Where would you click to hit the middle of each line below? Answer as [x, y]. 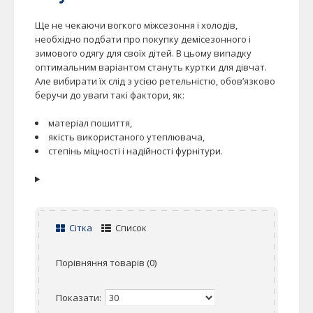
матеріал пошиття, [90, 123]
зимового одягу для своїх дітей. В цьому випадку [143, 53]
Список [130, 228]
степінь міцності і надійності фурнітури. [136, 151]
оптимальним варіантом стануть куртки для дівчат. [151, 67]
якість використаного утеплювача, [126, 137]
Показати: [79, 298]
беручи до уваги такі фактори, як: [110, 95]
